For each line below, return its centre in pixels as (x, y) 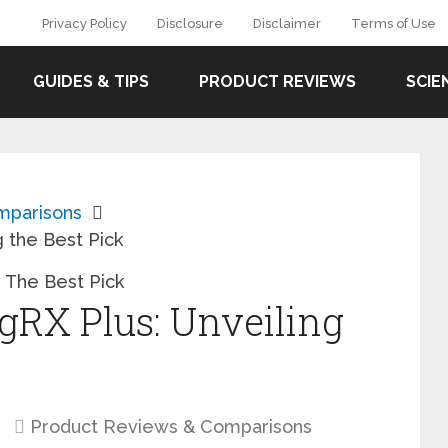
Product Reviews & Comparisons (171, 426)
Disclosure (190, 23)
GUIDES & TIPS (91, 81)
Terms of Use (393, 23)
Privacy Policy (84, 23)
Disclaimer (287, 23)
